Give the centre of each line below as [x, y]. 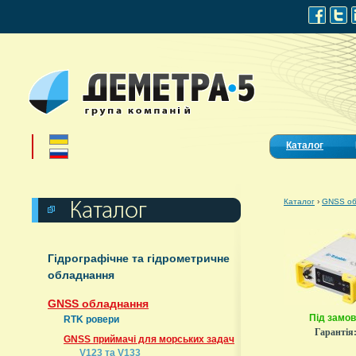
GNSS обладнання [98, 304]
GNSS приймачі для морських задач [149, 339]
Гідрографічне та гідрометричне [139, 258]
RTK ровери [91, 319]
